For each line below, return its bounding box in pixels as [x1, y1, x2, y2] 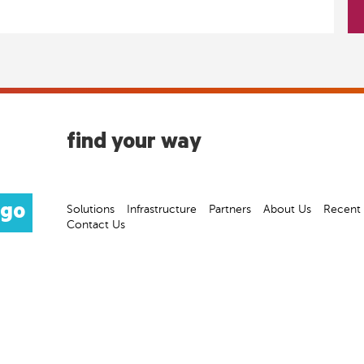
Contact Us [67, 219, 125, 231]
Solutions [67, 203, 115, 215]
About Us [263, 203, 311, 215]
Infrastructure [127, 203, 197, 215]
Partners [209, 203, 251, 215]
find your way [67, 132, 201, 157]
